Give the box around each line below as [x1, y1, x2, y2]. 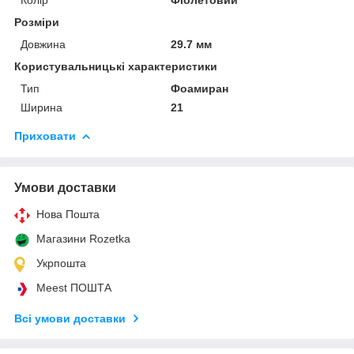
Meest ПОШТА [36, 281, 111, 294]
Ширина [21, 100, 62, 114]
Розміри [14, 15, 59, 28]
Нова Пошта [36, 207, 100, 220]
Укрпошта [36, 256, 86, 269]
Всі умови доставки [14, 311, 126, 325]
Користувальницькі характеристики [14, 59, 217, 73]
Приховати [14, 129, 76, 142]
